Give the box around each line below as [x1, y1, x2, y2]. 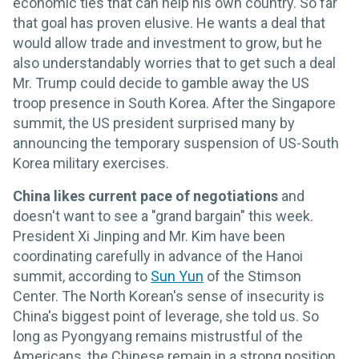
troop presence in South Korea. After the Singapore [13, 94, 336, 111]
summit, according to [13, 267, 151, 284]
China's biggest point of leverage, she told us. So [13, 307, 319, 325]
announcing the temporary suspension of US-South [13, 134, 339, 151]
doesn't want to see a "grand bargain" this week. [13, 207, 313, 224]
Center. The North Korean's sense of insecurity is [13, 287, 325, 305]
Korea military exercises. [13, 154, 169, 171]
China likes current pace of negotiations [13, 187, 278, 204]
